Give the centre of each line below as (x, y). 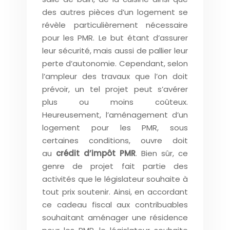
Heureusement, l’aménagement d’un (115, 115)
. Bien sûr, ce (162, 153)
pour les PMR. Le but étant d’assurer (115, 38)
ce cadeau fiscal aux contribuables (115, 205)
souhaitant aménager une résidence (115, 217)
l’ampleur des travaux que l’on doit (115, 76)
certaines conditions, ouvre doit (115, 140)
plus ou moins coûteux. (115, 102)
